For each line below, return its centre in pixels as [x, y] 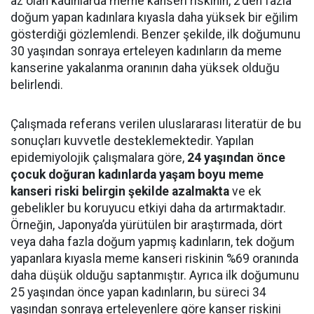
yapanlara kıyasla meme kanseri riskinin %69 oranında [155, 259]
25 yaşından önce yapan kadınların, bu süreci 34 [138, 292]
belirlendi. [37, 85]
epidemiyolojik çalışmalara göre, [99, 158]
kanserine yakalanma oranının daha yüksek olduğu [145, 68]
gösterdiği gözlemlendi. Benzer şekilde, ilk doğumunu [156, 34]
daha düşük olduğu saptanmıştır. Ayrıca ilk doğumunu [155, 275]
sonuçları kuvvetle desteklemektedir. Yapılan [132, 141]
